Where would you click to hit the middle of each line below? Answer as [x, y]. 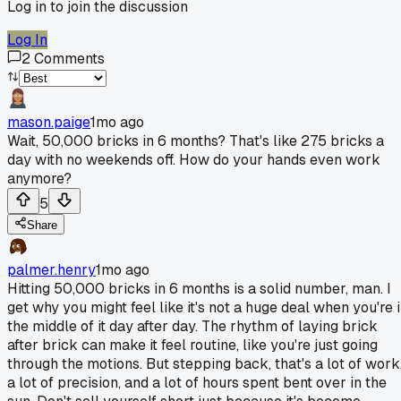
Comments [69, 58]
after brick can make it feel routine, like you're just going [192, 345]
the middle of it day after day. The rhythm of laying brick [192, 326]
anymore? [39, 178]
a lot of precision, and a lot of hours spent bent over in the [197, 382]
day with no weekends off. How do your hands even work [194, 159]
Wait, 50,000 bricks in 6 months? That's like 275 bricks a [196, 141]
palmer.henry [51, 269]
